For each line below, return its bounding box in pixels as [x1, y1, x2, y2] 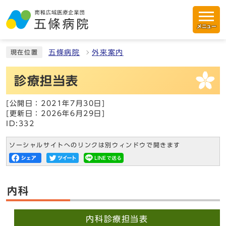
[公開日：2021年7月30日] [6, 100, 105, 107]
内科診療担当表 [86, 215, 148, 223]
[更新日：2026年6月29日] [6, 110, 105, 117]
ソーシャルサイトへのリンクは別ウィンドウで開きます [9, 142, 181, 148]
